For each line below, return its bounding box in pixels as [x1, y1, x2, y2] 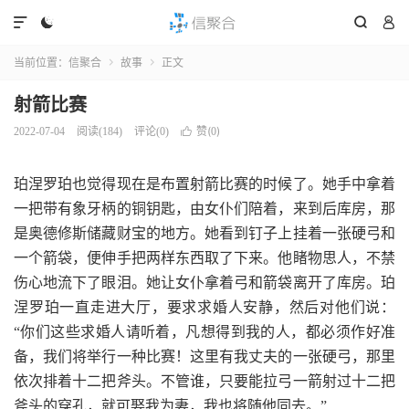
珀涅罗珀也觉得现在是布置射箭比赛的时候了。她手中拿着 [14, 176, 395, 192]
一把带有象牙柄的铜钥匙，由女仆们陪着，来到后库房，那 [14, 201, 395, 216]
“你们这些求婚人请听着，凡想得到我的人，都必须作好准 [14, 324, 395, 340]
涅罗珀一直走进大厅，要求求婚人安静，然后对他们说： [14, 299, 395, 315]
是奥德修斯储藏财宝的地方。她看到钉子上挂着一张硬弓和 [14, 225, 395, 241]
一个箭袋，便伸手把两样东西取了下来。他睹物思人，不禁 [14, 250, 395, 266]
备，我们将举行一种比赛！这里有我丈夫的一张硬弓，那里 [14, 349, 395, 364]
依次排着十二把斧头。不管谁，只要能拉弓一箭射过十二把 [14, 373, 395, 389]
